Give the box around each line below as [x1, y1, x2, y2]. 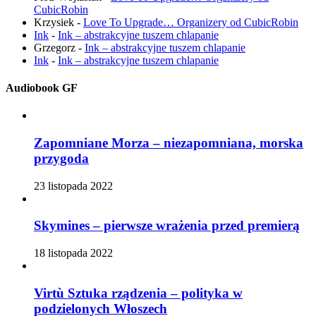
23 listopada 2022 [34, 179, 113, 192]
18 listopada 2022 [34, 247, 113, 260]
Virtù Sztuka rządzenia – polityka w [34, 285, 243, 300]
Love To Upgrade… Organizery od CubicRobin [83, 16, 298, 28]
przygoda [34, 150, 89, 166]
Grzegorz [34, 41, 75, 54]
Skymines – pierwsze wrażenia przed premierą [34, 218, 300, 233]
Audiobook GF [6, 81, 78, 94]
